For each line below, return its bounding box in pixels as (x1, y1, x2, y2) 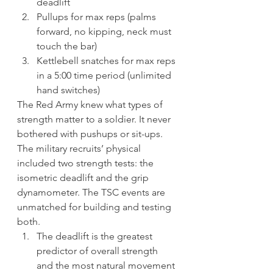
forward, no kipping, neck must (37, 26, 174, 38)
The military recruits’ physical (17, 143, 143, 155)
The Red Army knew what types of (17, 99, 165, 111)
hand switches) (37, 84, 100, 96)
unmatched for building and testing (17, 201, 174, 213)
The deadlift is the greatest (37, 230, 155, 243)
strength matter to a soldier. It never (17, 113, 173, 126)
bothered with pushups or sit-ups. (17, 128, 165, 140)
